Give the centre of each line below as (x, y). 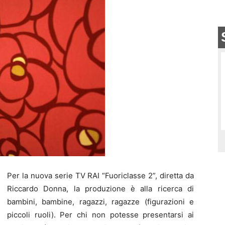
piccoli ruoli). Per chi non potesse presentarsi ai (100, 215)
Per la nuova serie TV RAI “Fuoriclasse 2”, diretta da (100, 176)
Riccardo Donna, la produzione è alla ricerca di (100, 189)
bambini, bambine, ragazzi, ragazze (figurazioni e (100, 202)
